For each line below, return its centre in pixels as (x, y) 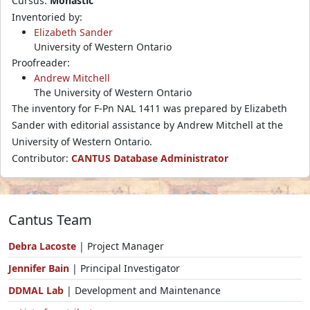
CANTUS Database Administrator (150, 158)
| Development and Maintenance (142, 290)
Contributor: (42, 158)
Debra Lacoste (42, 246)
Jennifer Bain (40, 268)
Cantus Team (50, 219)
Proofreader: (41, 62)
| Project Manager (120, 246)
